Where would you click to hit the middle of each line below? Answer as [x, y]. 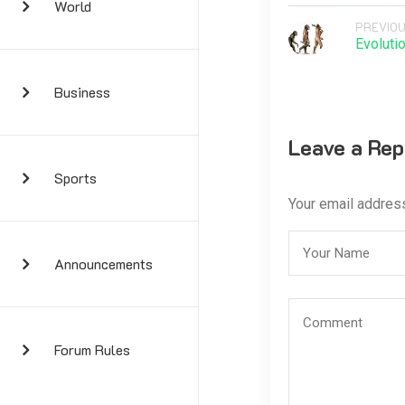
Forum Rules [92, 349]
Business [82, 92]
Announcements [104, 264]
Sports [75, 178]
